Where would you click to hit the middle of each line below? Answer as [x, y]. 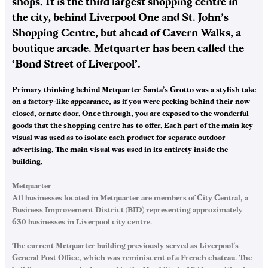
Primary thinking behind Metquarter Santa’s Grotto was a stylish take [134, 89]
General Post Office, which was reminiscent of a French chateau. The [132, 258]
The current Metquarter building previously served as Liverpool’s [125, 246]
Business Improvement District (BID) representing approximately [127, 210]
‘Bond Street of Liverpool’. [76, 64]
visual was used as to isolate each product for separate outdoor [119, 137]
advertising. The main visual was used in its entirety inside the [120, 149]
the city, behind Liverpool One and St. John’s [120, 17]
